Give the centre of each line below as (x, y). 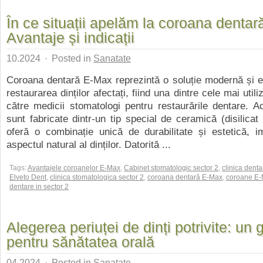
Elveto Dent (28, 177)
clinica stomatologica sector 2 (97, 177)
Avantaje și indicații (70, 38)
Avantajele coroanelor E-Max (74, 168)
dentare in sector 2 (39, 187)
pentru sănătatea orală (80, 242)
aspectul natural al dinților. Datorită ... (89, 144)
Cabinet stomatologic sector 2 (171, 168)
